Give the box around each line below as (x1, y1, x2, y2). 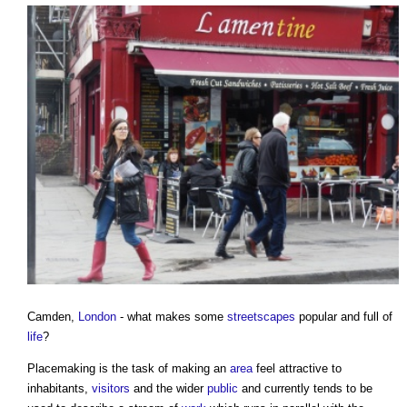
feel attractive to (253, 361, 342, 375)
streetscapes (227, 309, 295, 323)
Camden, (27, 309, 78, 323)
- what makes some (116, 309, 227, 323)
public (207, 381, 238, 395)
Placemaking (27, 361, 95, 375)
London (78, 309, 116, 323)
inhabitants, (27, 381, 92, 395)
